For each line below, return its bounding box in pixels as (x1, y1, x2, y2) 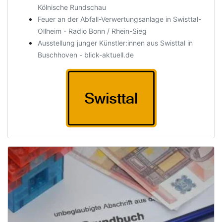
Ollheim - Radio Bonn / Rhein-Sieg (38, 27, 147, 35)
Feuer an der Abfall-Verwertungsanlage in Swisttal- (38, 15, 201, 23)
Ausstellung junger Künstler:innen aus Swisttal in (38, 39, 193, 47)
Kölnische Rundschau (38, 3, 106, 11)
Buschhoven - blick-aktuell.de (38, 51, 134, 59)
